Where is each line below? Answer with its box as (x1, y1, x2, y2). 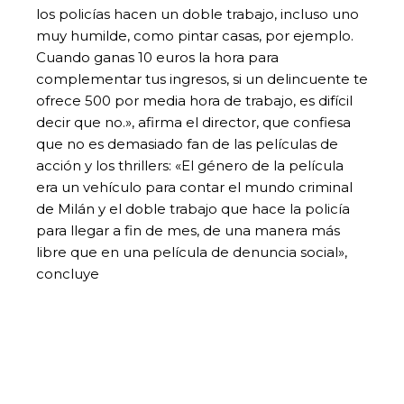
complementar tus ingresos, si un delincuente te (36, 69, 368, 87)
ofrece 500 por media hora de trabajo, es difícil (36, 91, 353, 109)
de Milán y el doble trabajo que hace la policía (36, 199, 350, 217)
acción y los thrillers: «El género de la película (36, 156, 344, 174)
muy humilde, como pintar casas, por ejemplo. (36, 26, 353, 44)
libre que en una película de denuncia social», (36, 243, 347, 261)
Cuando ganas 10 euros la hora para (36, 48, 279, 66)
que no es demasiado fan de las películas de (36, 134, 338, 152)
